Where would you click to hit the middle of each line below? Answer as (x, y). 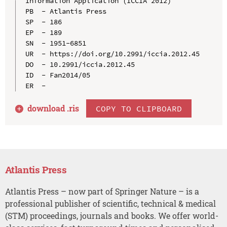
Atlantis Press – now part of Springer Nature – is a (102, 191)
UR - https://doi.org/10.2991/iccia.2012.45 (112, 53)
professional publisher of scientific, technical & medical (110, 203)
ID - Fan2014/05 (58, 75)
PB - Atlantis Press (66, 11)
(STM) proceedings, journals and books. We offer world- (111, 215)
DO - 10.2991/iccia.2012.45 (80, 64)
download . (48, 108)
